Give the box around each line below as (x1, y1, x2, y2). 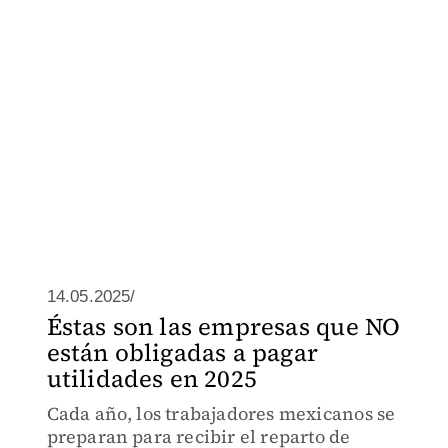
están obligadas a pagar (46, 336, 319, 369)
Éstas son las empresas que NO (46, 310, 401, 343)
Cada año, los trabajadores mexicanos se (46, 401, 396, 426)
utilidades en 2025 (46, 362, 258, 395)
